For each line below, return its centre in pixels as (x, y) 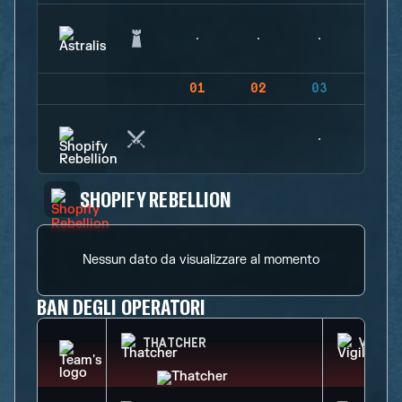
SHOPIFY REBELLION (156, 199)
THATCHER (175, 344)
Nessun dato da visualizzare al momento (201, 260)
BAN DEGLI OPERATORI (121, 306)
